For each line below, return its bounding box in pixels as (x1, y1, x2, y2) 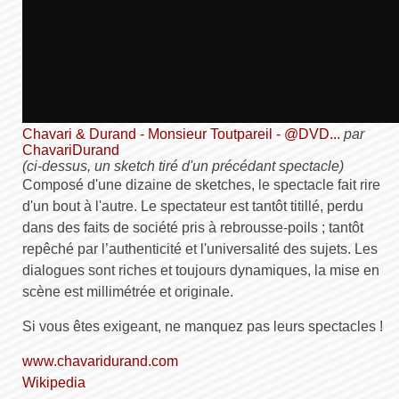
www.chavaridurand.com (22, 354, 178, 369)
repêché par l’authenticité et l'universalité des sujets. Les (22, 241, 378, 256)
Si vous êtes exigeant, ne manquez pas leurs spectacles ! (22, 319, 383, 334)
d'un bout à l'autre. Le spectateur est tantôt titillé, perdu (22, 199, 363, 214)
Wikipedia (22, 375, 85, 390)
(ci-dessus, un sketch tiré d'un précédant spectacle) (22, 159, 344, 174)
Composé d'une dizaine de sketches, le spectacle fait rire (22, 177, 380, 192)
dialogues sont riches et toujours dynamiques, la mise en (22, 263, 379, 278)
